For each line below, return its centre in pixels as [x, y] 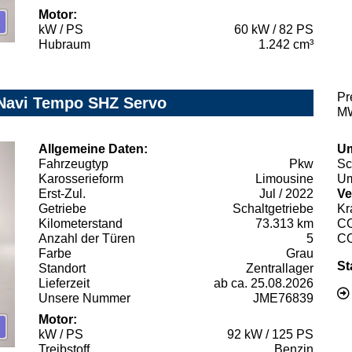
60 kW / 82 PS [274, 29]
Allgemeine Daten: [93, 148]
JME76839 [283, 298]
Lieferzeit [64, 283]
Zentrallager [280, 268]
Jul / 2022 [286, 193]
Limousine [284, 178]
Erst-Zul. [62, 193]
